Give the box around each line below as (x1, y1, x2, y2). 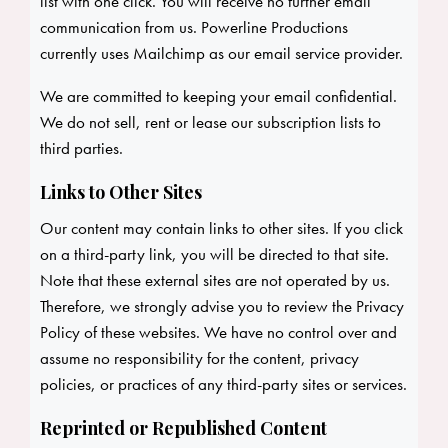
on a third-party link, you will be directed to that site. (40, 243, 389, 266)
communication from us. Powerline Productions (40, 16, 348, 39)
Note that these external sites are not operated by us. (40, 269, 390, 292)
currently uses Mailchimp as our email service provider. (40, 42, 403, 65)
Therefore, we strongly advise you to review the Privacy (40, 295, 404, 318)
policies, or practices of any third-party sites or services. (40, 373, 407, 396)
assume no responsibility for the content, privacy (40, 347, 359, 370)
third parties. (40, 137, 123, 160)
